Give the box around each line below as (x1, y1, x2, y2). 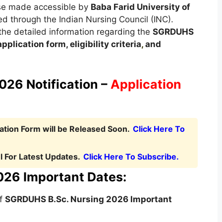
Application (110, 76, 181, 92)
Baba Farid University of (90, 2, 190, 12)
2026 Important (106, 194, 172, 204)
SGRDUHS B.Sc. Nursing (4, 194, 106, 204)
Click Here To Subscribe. (83, 151, 179, 162)
